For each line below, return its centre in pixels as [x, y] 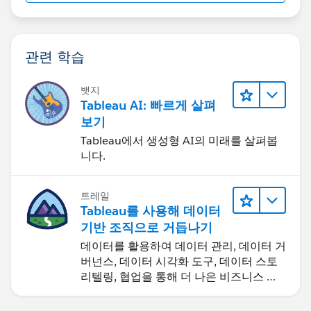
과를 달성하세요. [122, 292]
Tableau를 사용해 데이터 [151, 210]
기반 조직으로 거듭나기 [146, 227]
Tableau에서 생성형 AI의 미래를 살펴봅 [179, 140]
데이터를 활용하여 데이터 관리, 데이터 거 [183, 246]
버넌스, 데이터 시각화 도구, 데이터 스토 [179, 261]
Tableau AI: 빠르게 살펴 [148, 105]
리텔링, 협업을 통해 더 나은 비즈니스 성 [179, 276]
